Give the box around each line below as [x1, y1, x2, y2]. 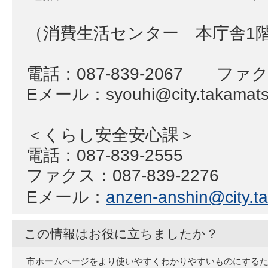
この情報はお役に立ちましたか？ [24, 227, 218, 241]
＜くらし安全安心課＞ [26, 125, 212, 145]
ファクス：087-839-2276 [26, 166, 219, 185]
